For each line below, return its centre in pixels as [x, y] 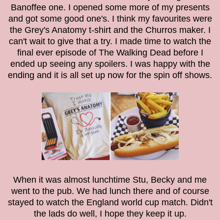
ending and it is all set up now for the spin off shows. [110, 75]
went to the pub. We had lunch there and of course [110, 191]
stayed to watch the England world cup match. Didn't [110, 203]
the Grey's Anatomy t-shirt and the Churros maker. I [110, 30]
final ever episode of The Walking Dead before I [110, 53]
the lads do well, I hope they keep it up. [110, 214]
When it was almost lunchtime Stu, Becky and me [110, 180]
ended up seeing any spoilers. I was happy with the [110, 64]
